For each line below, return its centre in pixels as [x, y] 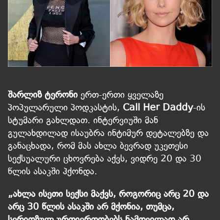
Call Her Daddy [158, 108]
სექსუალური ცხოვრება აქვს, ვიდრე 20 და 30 [105, 159]
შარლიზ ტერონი [44, 95]
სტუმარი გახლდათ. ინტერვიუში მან [83, 120]
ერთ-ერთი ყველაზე [122, 95]
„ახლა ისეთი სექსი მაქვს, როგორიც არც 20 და [108, 194]
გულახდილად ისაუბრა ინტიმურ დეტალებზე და [108, 133]
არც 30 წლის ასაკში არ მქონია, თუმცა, [91, 207]
